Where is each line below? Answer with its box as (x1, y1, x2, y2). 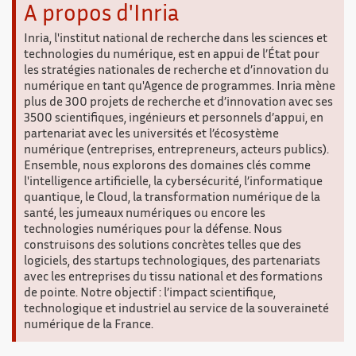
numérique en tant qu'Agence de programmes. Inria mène (24, 82, 335, 92)
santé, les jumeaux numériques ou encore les (24, 209, 265, 219)
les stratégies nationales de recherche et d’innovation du (24, 66, 329, 76)
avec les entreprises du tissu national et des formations (24, 273, 323, 283)
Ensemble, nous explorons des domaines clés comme (24, 161, 311, 172)
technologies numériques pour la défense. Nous (24, 225, 282, 235)
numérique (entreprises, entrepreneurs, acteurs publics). (24, 145, 329, 156)
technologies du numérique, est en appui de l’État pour (24, 50, 319, 60)
